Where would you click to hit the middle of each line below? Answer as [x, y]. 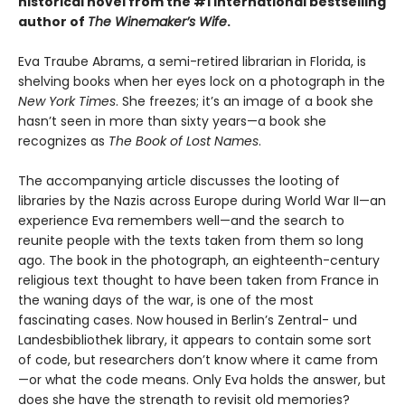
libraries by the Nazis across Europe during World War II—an [202, 201]
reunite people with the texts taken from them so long [191, 241]
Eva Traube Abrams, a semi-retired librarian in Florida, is [192, 62]
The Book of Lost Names [184, 141]
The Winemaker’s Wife [157, 22]
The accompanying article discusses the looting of [179, 181]
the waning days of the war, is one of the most [166, 301]
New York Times [67, 102]
